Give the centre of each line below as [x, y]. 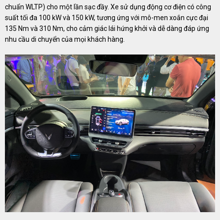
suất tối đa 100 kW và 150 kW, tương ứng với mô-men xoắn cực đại [107, 17]
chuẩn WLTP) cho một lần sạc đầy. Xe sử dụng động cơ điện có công [108, 7]
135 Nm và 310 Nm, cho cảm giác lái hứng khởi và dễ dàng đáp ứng [107, 28]
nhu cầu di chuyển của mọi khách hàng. [65, 39]
